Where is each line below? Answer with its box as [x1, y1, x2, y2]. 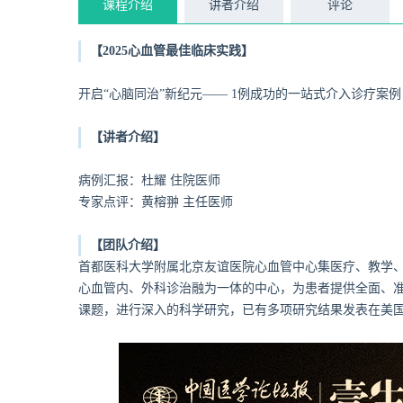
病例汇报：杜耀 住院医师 [78, 174, 220, 187]
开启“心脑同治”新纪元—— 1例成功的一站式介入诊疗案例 [78, 87, 401, 101]
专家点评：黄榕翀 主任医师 [78, 195, 233, 209]
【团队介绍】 [90, 238, 166, 252]
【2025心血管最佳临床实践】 [90, 44, 254, 58]
